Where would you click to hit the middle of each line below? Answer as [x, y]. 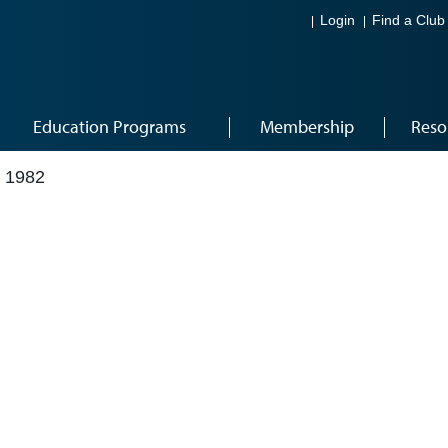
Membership [306, 126]
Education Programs [109, 126]
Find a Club [408, 21]
